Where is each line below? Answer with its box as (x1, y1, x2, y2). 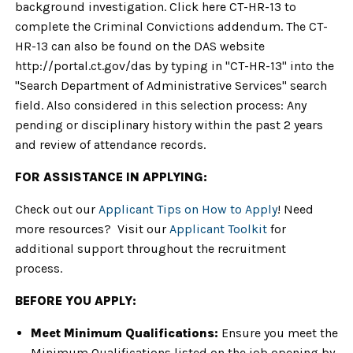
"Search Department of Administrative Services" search (15, 78, 327, 93)
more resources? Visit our (15, 221, 169, 236)
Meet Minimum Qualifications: (31, 325, 218, 340)
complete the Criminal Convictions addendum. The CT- (15, 19, 328, 34)
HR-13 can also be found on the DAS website (15, 39, 265, 54)
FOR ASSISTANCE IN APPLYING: (15, 169, 207, 184)
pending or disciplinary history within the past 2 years (15, 117, 323, 132)
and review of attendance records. (15, 137, 206, 152)
